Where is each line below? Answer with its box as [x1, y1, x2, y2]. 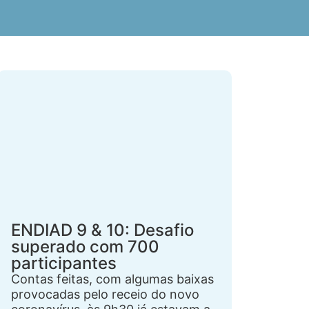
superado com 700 [11, 237, 159, 257]
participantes [11, 253, 117, 273]
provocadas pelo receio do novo [11, 287, 199, 301]
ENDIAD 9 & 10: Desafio [11, 220, 194, 240]
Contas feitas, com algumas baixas [11, 272, 214, 286]
